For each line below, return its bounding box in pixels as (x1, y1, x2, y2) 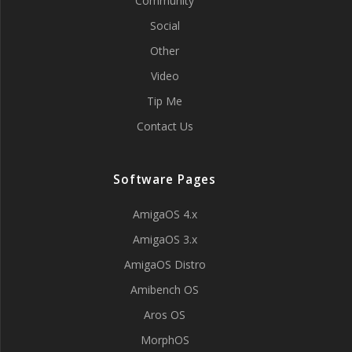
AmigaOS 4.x (132, 207, 197, 222)
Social (149, 18, 180, 33)
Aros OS (144, 307, 185, 322)
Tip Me (147, 93, 182, 108)
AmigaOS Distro (123, 257, 206, 272)
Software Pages (112, 171, 217, 188)
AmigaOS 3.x (132, 232, 197, 247)
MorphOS (140, 332, 189, 347)
